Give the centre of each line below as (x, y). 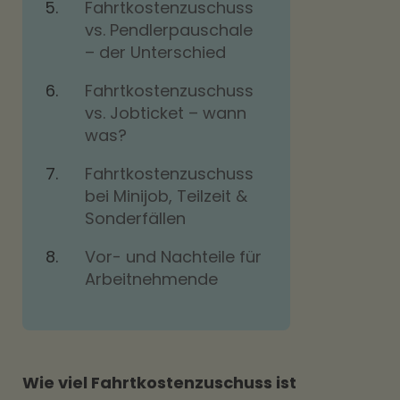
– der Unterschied (155, 52)
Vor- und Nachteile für (173, 257)
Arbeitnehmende (151, 279)
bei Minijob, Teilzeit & (166, 196)
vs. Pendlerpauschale (169, 30)
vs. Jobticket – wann (166, 113)
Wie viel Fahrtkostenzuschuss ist (159, 383)
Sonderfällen (135, 218)
